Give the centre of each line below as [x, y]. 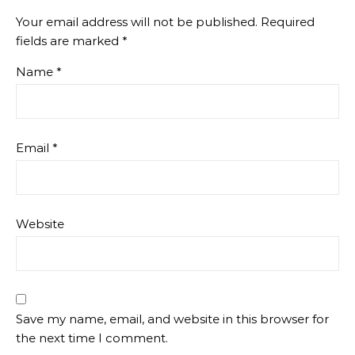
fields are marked [69, 40]
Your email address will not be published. [137, 21]
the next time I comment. [92, 338]
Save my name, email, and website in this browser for [172, 319]
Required [288, 21]
